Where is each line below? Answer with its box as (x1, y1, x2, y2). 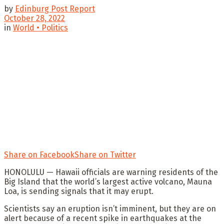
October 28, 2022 (4, 13, 65, 23)
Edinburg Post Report (15, 3, 95, 13)
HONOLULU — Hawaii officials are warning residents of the (4, 167, 218, 177)
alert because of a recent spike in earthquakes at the (4, 213, 201, 223)
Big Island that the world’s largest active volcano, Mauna (4, 176, 212, 186)
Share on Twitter (74, 149, 136, 159)
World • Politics (13, 22, 68, 32)
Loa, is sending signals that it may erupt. (4, 186, 153, 196)
